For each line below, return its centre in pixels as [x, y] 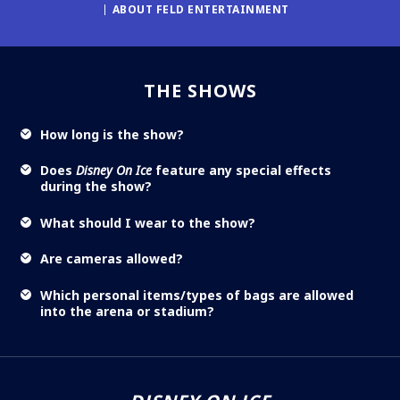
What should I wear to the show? [148, 222]
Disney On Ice [114, 171]
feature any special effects [242, 171]
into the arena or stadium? [127, 311]
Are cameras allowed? [112, 259]
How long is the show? [112, 134]
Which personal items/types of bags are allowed [197, 295]
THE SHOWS [200, 91]
